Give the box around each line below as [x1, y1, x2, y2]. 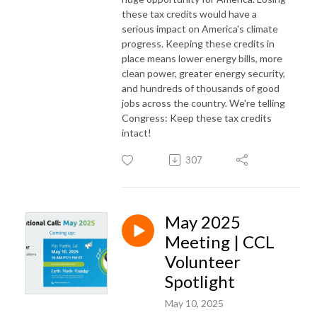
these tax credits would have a [122, 7, 257, 20]
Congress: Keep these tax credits [122, 111, 272, 124]
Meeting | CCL [165, 231, 275, 252]
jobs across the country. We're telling [122, 96, 285, 109]
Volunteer [165, 250, 241, 272]
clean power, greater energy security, [122, 67, 285, 79]
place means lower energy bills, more [122, 52, 282, 64]
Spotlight [165, 270, 235, 292]
